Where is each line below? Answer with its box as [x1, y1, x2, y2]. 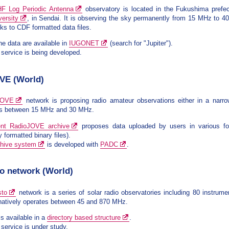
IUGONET [69, 39, 100, 48]
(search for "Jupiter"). [108, 39, 173, 48]
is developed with [45, 140, 101, 148]
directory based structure [47, 213, 121, 221]
